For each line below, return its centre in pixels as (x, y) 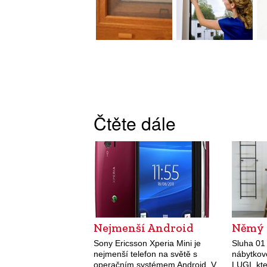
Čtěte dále (135, 123)
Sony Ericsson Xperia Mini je (147, 243)
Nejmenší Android (144, 227)
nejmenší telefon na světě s (145, 254)
